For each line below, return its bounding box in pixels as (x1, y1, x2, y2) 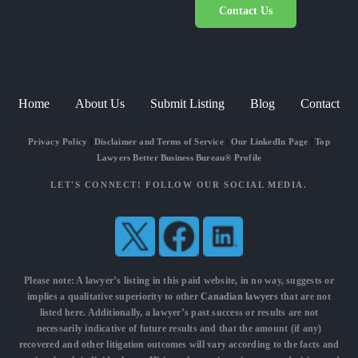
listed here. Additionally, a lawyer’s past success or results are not (39, 308, 319, 318)
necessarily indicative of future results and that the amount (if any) (36, 324, 322, 334)
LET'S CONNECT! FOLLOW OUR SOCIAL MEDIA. (50, 180, 308, 190)
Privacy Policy (28, 136, 88, 146)
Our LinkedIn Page (230, 136, 308, 146)
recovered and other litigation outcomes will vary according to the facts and (18, 340, 340, 350)
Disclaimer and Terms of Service (94, 136, 224, 146)
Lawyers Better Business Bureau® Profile (96, 152, 262, 162)
